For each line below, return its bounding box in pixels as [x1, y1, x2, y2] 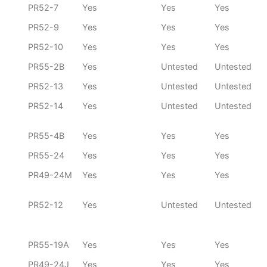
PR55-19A [28, 240, 69, 250]
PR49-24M [28, 170, 72, 181]
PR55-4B [28, 131, 64, 141]
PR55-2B [28, 61, 64, 72]
